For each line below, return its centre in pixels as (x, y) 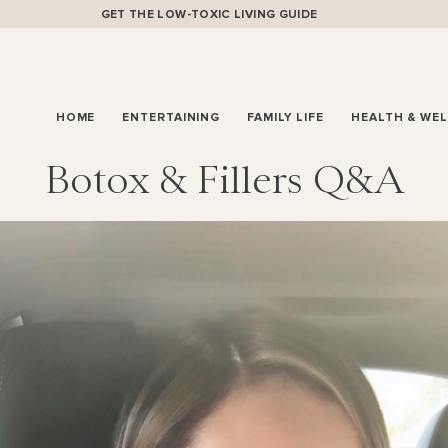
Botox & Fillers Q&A (224, 179)
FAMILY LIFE (286, 117)
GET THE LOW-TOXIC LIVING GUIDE (209, 14)
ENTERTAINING (171, 117)
